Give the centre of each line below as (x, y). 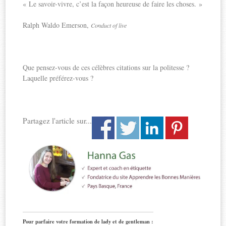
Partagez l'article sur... (58, 120)
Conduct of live (109, 25)
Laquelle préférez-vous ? (58, 78)
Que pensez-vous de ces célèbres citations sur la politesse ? (106, 67)
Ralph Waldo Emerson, (57, 25)
